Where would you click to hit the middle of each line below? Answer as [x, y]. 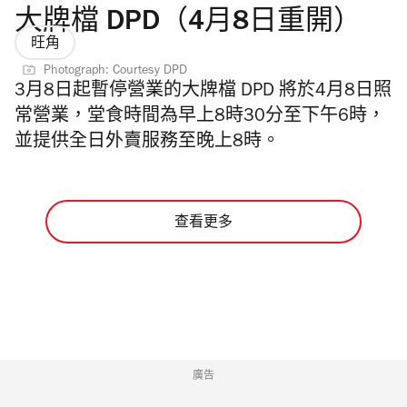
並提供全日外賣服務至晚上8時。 [147, 144]
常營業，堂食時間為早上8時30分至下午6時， [200, 119]
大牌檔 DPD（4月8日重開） [188, 25]
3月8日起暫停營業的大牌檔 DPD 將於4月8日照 [203, 93]
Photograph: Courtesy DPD [115, 72]
